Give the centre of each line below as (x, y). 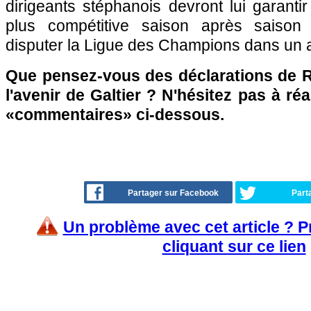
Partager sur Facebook (173, 193)
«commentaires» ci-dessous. (115, 115)
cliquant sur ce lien (234, 246)
